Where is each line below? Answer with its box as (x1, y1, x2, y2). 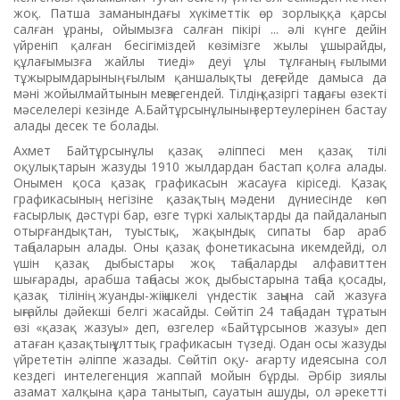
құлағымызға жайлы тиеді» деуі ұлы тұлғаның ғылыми (13, 52, 387, 70)
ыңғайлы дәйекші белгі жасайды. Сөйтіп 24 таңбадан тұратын (13, 302, 387, 320)
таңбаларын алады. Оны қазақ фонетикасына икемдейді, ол (13, 237, 387, 255)
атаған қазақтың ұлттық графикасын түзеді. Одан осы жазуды (13, 334, 387, 352)
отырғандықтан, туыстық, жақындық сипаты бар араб (13, 221, 387, 239)
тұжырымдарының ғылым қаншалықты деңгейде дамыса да (13, 68, 387, 86)
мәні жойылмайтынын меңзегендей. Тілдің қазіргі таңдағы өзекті (13, 84, 387, 102)
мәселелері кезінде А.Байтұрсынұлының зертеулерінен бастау (13, 100, 387, 118)
